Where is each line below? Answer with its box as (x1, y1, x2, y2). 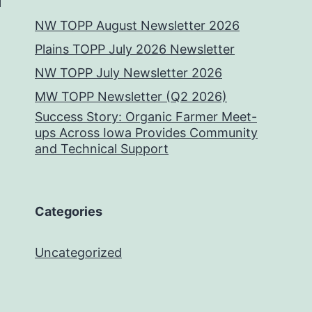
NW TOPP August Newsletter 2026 (35, 18, 240, 33)
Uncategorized (35, 245, 122, 260)
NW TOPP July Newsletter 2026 (35, 65, 222, 80)
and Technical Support (35, 141, 169, 156)
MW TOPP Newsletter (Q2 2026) (35, 89, 227, 104)
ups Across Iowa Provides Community (35, 125, 258, 140)
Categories (35, 204, 102, 219)
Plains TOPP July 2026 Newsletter (35, 42, 235, 56)
